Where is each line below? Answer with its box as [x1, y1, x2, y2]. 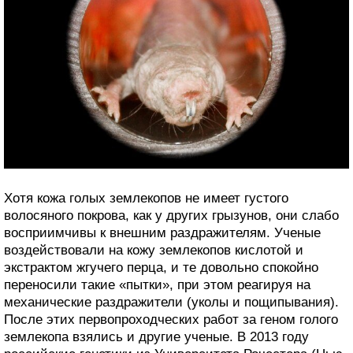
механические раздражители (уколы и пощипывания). [4, 295, 339, 310]
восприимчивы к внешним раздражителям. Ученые [4, 225, 321, 241]
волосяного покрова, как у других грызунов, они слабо [4, 208, 339, 224]
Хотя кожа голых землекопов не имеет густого [4, 191, 288, 206]
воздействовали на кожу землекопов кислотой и [4, 243, 303, 258]
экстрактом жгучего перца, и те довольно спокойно [4, 260, 318, 276]
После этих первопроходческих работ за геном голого [4, 312, 338, 328]
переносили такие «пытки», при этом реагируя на [4, 277, 310, 293]
